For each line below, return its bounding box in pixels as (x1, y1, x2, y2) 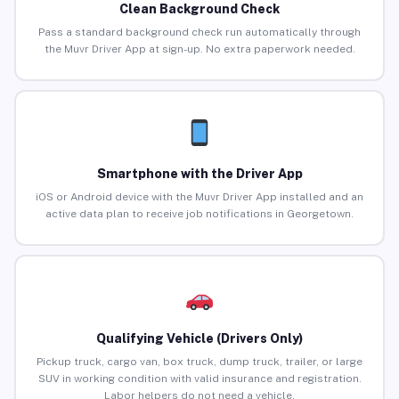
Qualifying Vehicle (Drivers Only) (96, 331, 303, 346)
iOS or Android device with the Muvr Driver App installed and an (36, 191, 363, 204)
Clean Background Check (119, 2, 280, 17)
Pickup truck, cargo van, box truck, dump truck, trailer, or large (37, 355, 362, 369)
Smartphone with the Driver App (96, 167, 303, 182)
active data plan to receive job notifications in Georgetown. (45, 208, 354, 221)
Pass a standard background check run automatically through (38, 26, 361, 39)
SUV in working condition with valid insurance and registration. (37, 372, 362, 386)
